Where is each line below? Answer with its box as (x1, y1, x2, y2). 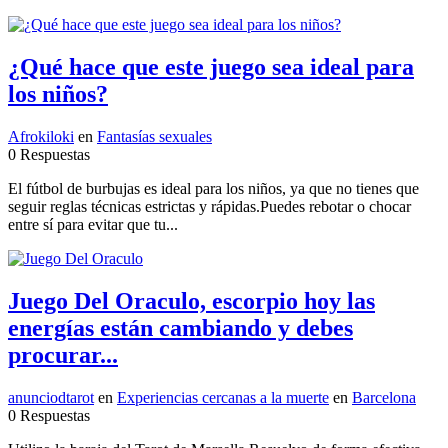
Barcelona (352, 388, 416, 406)
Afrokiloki (8, 127, 74, 145)
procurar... (8, 341, 118, 368)
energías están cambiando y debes (8, 314, 353, 341)
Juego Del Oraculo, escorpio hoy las (8, 287, 375, 314)
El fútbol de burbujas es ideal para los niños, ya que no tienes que (8, 179, 419, 197)
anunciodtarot (8, 388, 94, 406)
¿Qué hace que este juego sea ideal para (8, 53, 414, 80)
